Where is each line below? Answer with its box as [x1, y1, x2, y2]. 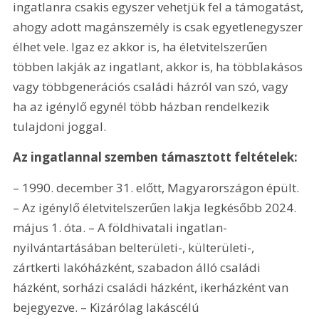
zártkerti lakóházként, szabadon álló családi [13, 259, 264, 276]
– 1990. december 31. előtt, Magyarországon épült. [13, 179, 303, 197]
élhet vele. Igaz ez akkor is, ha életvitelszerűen [13, 38, 271, 55]
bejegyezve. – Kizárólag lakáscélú [13, 299, 203, 316]
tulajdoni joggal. [13, 117, 107, 135]
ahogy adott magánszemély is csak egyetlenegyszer [13, 18, 306, 35]
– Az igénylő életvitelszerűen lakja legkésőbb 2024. [13, 199, 300, 216]
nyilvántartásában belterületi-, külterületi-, [13, 239, 258, 256]
